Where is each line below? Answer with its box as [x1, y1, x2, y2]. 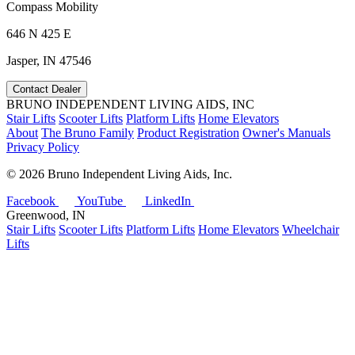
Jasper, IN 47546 [6, 54, 91, 68]
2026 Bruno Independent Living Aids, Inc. [19, 167, 232, 181]
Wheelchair [282, 223, 339, 237]
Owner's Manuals [242, 126, 330, 140]
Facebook [6, 194, 55, 208]
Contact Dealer [13, 83, 81, 96]
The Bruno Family [41, 126, 134, 140]
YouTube [77, 194, 123, 208]
